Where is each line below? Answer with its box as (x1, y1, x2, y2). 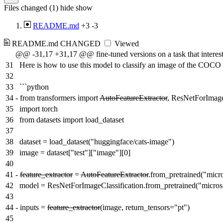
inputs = (20, 203, 47, 212)
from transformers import (20, 94, 100, 103)
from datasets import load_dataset (19, 115, 124, 124)
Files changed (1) (4, 3, 58, 12)
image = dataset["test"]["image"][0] (19, 148, 130, 157)
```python (19, 83, 49, 92)
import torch (19, 105, 58, 113)
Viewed (112, 39, 139, 48)
